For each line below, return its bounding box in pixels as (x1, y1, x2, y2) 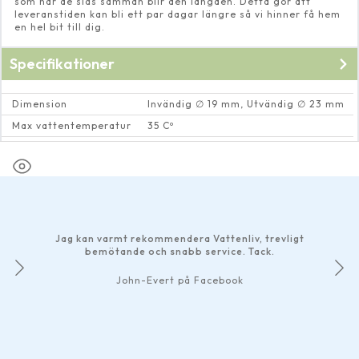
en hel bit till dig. (14, 21, 105, 34)
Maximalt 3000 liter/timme (147, 141, 292, 154)
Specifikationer (10, 54, 115, 74)
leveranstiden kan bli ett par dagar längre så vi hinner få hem (14, 8, 341, 21)
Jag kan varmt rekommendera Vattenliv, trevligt (54, 232, 305, 245)
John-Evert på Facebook (115, 274, 244, 287)
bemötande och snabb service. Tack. (84, 245, 275, 258)
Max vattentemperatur (11, 119, 131, 132)
